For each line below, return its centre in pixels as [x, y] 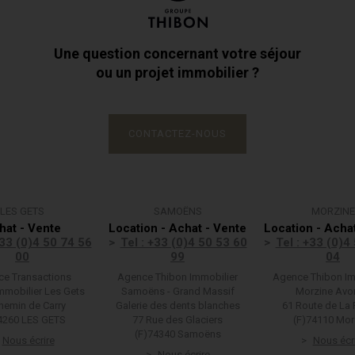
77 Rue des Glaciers [177, 320]
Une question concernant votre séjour [177, 53]
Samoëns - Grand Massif [177, 291]
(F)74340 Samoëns [177, 334]
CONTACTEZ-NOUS [177, 134]
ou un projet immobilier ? [177, 73]
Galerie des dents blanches [177, 305]
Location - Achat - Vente [177, 228]
